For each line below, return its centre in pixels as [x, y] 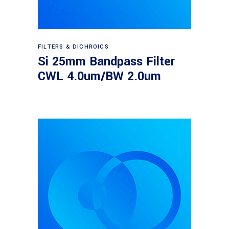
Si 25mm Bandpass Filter [106, 62]
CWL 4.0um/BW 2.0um [99, 76]
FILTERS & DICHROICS [73, 47]
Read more [115, 42]
